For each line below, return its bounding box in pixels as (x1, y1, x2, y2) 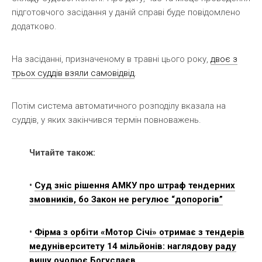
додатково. (12, 20, 57, 32)
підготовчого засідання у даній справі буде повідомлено (12, 6, 240, 18)
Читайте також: (29, 147, 95, 158)
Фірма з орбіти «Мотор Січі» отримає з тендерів (35, 226, 244, 237)
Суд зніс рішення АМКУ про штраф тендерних (35, 180, 235, 191)
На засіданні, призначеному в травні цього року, (12, 53, 211, 64)
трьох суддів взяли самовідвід (12, 67, 135, 78)
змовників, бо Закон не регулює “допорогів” (29, 194, 223, 205)
